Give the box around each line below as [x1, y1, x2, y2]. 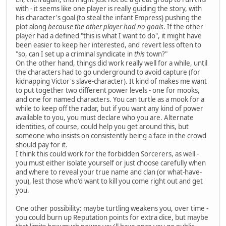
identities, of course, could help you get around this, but [16, 122, 189, 131]
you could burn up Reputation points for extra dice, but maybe [16, 212, 208, 222]
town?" [145, 49, 167, 59]
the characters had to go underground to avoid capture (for [16, 67, 200, 77]
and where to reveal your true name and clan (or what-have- [16, 167, 202, 177]
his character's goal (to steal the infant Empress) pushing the [16, 13, 202, 22]
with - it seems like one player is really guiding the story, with [16, 4, 202, 13]
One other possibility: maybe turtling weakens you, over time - [16, 203, 208, 213]
